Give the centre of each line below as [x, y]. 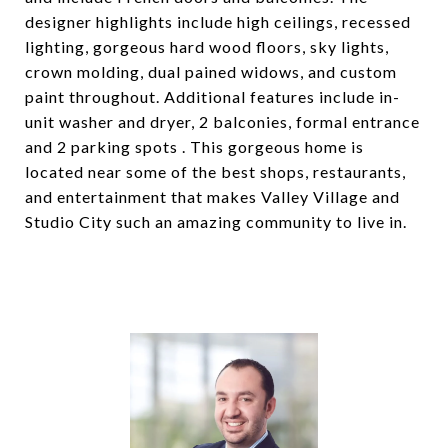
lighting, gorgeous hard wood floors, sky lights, [207, 46]
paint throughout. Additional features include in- [212, 96]
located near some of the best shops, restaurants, [215, 171]
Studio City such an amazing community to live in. [216, 221]
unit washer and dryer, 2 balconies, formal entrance [222, 121]
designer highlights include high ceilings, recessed [218, 21]
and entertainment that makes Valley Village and [212, 196]
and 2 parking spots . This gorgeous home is [194, 146]
